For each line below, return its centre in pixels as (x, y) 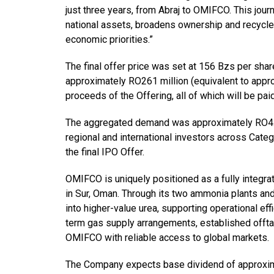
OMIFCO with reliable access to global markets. (167, 237)
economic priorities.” (109, 39)
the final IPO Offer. (105, 152)
